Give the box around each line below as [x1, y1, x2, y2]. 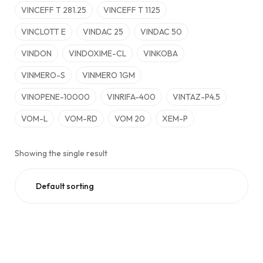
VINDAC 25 [83, 26, 123, 37]
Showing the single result [15, 148, 107, 159]
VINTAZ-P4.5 [173, 92, 220, 102]
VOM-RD [65, 113, 97, 124]
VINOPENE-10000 [21, 92, 90, 102]
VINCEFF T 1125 [103, 5, 160, 15]
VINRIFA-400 [107, 92, 156, 102]
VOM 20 [114, 113, 145, 124]
